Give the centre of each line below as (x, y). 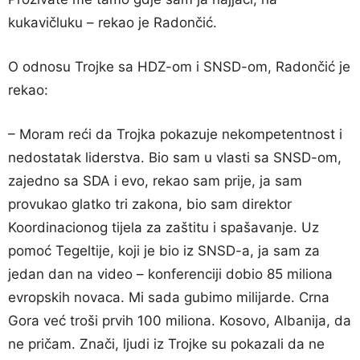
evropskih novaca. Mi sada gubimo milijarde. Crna (169, 297)
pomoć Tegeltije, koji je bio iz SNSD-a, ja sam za (164, 250)
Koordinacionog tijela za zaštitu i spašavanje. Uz (164, 227)
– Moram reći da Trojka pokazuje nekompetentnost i (175, 134)
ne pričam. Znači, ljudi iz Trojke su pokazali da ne (166, 344)
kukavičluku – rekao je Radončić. (112, 22)
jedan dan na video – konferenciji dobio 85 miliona (170, 274)
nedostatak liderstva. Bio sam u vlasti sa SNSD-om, (175, 157)
